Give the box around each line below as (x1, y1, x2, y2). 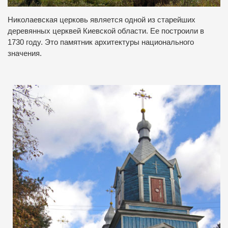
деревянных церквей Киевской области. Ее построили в (8, 27, 204, 36)
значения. (8, 49, 42, 58)
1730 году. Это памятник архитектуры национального (8, 38, 194, 47)
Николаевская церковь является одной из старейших (8, 16, 195, 24)
